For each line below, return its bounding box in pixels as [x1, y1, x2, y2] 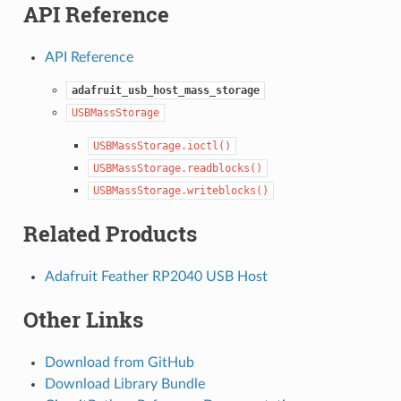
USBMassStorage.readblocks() [92, 161, 262, 175]
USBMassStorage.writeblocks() [92, 183, 269, 197]
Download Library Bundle [44, 376, 205, 391]
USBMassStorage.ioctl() [92, 139, 231, 152]
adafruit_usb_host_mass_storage [71, 83, 260, 97]
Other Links [22, 304, 143, 334]
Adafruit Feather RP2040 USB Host [44, 269, 268, 284]
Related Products [22, 218, 197, 248]
